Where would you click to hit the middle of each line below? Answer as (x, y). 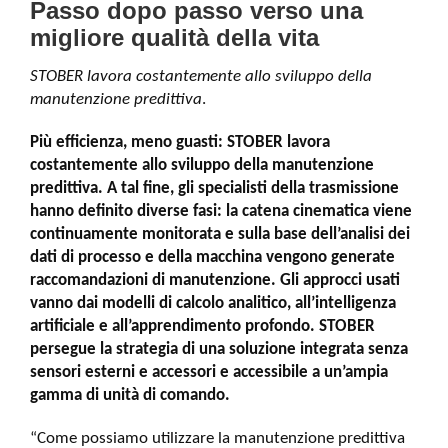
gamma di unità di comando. (130, 395)
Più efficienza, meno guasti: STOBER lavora (180, 142)
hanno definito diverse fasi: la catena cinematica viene (221, 211)
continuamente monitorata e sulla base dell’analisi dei (220, 234)
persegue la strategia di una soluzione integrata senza (219, 349)
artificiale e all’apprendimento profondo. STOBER (202, 326)
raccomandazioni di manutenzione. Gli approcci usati (215, 280)
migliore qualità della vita (174, 37)
